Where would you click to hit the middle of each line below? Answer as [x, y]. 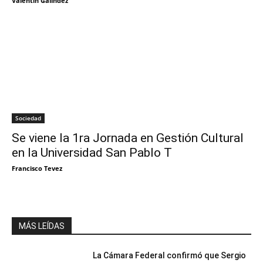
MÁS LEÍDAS [42, 226]
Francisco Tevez [37, 168]
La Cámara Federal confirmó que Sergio [170, 256]
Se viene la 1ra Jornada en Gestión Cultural [128, 138]
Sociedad [28, 118]
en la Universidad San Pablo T [92, 153]
